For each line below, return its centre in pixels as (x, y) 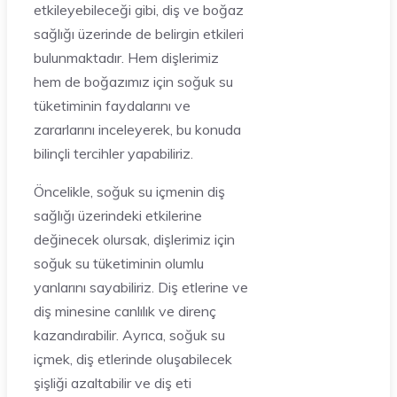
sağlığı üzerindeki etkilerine (118, 215)
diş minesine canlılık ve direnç (125, 311)
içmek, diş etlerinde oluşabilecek (133, 359)
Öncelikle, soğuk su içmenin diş (129, 191)
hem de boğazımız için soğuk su (133, 82)
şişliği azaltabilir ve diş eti (113, 383)
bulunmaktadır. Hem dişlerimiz (126, 58)
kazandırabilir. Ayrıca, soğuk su (129, 335)
